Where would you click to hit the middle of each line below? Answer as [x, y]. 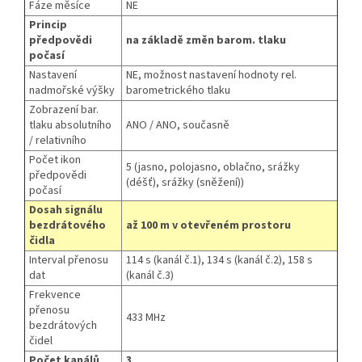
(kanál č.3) [150, 276]
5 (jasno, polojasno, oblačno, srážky [213, 168]
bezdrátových [63, 326]
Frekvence [55, 295]
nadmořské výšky [72, 91]
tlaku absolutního [70, 126]
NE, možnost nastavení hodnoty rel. [211, 76]
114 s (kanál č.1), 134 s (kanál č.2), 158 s [219, 261]
